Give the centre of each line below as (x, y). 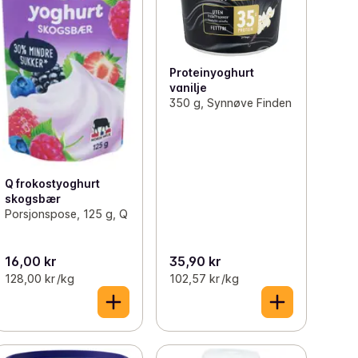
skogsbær (33, 198)
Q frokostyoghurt (53, 183)
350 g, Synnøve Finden (230, 102)
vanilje (188, 87)
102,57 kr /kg (204, 279)
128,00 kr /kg (40, 279)
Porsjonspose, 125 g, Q (67, 213)
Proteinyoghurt (211, 72)
